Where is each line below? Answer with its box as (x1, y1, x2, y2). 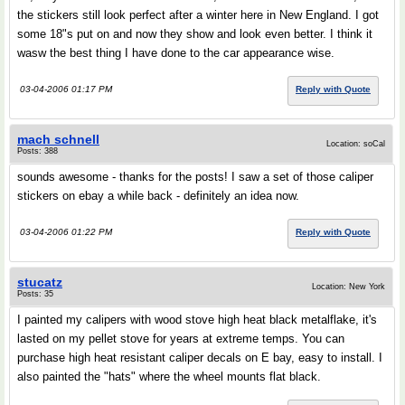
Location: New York (312, 282, 385, 291)
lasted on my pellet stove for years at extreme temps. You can (17, 332, 344, 345)
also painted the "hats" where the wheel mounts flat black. (17, 370, 321, 383)
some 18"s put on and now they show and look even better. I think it (17, 27, 372, 41)
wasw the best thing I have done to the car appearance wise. (17, 46, 334, 60)
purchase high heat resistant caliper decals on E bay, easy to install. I (17, 351, 382, 364)
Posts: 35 (17, 289, 53, 298)
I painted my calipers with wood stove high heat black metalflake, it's (17, 313, 377, 326)
